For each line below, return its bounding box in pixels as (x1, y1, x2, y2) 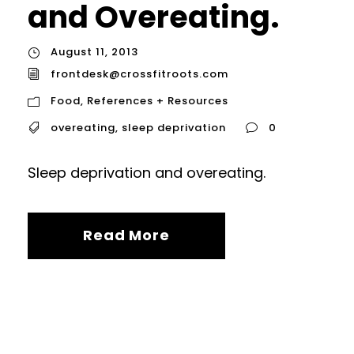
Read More (83, 224, 170, 245)
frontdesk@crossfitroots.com (51, 66, 228, 81)
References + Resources (87, 92, 228, 108)
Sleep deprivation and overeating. (28, 162, 265, 183)
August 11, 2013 (51, 44, 138, 60)
